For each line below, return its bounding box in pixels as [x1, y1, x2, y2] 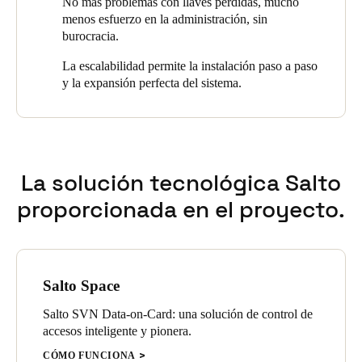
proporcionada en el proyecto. [17, 195, 345, 224]
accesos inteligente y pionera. [43, 324, 192, 338]
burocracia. [62, 29, 119, 43]
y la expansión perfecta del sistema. [62, 76, 242, 90]
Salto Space [43, 277, 120, 294]
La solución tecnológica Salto [21, 168, 341, 197]
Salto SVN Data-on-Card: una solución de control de [43, 307, 313, 321]
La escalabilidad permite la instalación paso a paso [62, 59, 318, 73]
